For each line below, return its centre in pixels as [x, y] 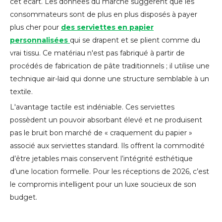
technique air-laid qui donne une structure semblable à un [110, 79]
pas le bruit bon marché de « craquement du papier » [101, 133]
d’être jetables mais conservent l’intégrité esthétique [101, 159]
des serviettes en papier [107, 28]
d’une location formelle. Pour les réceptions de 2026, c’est [110, 172]
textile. [21, 92]
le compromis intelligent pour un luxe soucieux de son [103, 185]
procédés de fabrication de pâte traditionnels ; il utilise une [110, 66]
